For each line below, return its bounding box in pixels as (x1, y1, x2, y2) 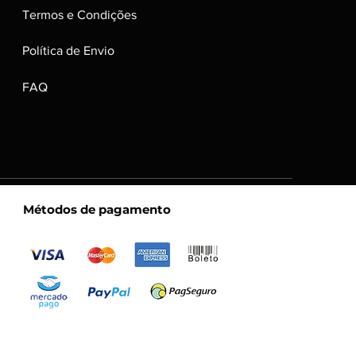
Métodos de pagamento (22, 202, 171, 217)
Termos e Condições (21, 8, 137, 21)
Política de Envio (21, 44, 114, 57)
